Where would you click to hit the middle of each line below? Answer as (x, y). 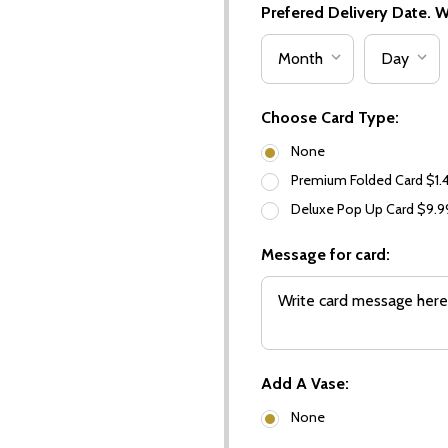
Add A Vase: (305, 384)
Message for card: (325, 255)
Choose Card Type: (330, 118)
